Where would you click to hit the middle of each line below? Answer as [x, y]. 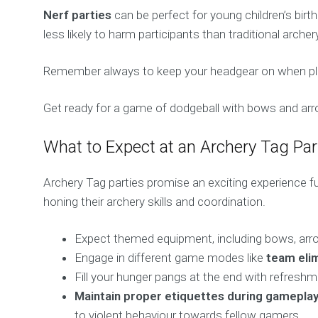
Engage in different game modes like [171, 258]
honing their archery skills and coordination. [155, 202]
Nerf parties [78, 15]
